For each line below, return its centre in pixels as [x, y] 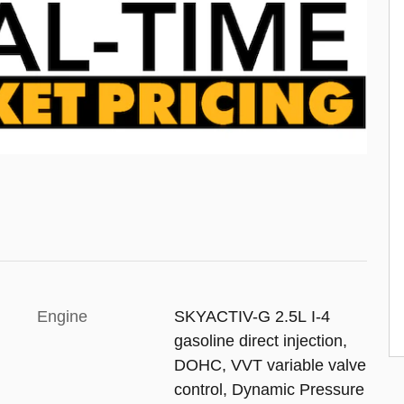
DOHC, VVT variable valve [270, 366]
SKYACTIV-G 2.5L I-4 [252, 317]
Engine [62, 317]
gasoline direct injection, [260, 341]
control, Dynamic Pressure [269, 390]
